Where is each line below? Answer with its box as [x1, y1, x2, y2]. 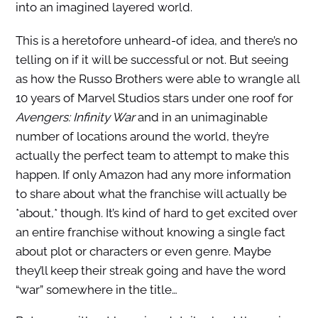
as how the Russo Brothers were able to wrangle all [15, 72, 300, 87]
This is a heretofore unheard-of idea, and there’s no [15, 33, 297, 48]
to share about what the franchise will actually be [15, 187, 287, 202]
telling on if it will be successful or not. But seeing [15, 53, 289, 67]
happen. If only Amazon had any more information [15, 168, 291, 182]
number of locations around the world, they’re [15, 129, 269, 144]
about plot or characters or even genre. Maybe [15, 244, 271, 259]
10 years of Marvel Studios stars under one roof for [15, 91, 293, 106]
